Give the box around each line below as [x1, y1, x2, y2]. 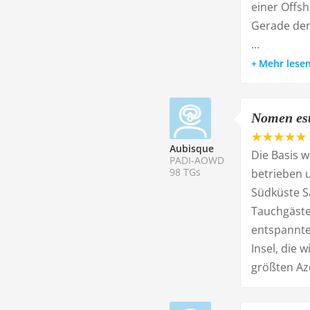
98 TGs [170, 165, 201, 179]
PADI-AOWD [170, 154, 224, 167]
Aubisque [170, 142, 214, 155]
